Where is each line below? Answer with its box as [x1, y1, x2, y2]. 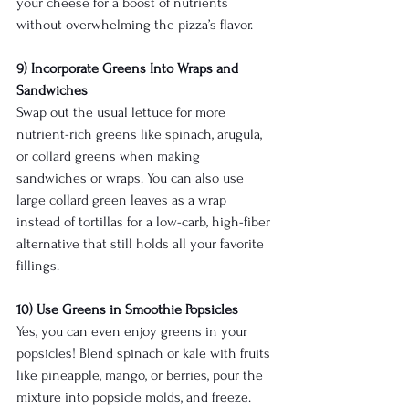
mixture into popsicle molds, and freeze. [16, 389, 255, 406]
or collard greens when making [16, 148, 204, 165]
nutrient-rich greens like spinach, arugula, [16, 126, 266, 143]
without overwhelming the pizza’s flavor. [16, 16, 253, 34]
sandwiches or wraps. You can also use [16, 170, 247, 187]
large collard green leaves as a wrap [16, 192, 230, 209]
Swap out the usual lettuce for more [16, 104, 229, 121]
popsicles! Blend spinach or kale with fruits [16, 345, 274, 362]
